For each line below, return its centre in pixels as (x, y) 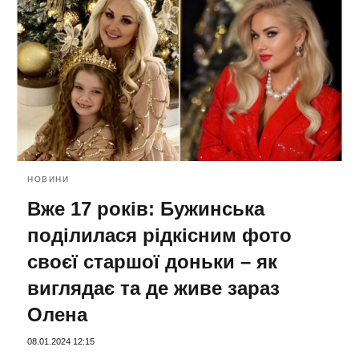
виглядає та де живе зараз (153, 288)
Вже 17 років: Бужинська (146, 208)
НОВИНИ (48, 179)
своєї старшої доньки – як (152, 261)
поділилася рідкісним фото (159, 235)
